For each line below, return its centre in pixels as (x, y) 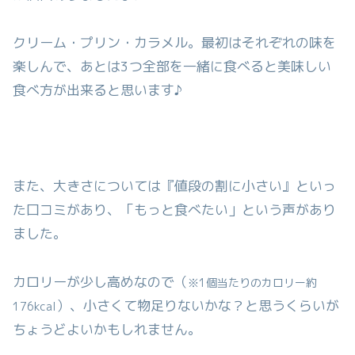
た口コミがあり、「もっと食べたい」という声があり (174, 210)
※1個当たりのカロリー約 (252, 283)
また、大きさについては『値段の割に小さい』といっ (174, 186)
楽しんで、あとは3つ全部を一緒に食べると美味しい (172, 67)
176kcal (34, 307)
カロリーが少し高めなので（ (100, 282)
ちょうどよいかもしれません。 (107, 330)
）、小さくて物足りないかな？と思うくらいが (198, 306)
